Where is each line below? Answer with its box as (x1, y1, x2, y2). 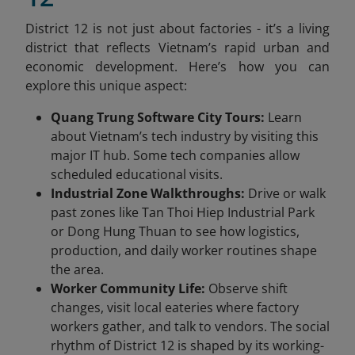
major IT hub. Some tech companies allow (51, 146, 300, 164)
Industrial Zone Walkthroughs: (51, 184, 245, 202)
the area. (51, 260, 104, 278)
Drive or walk (245, 184, 326, 202)
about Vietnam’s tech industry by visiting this (51, 127, 319, 145)
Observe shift (205, 279, 288, 297)
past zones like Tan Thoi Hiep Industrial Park (51, 203, 315, 221)
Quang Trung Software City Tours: (51, 108, 265, 126)
